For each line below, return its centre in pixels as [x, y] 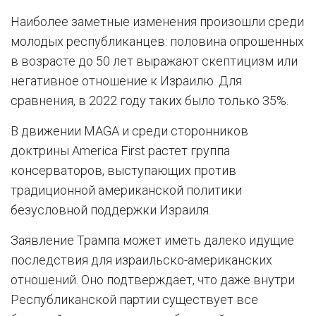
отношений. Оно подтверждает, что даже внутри [153, 280]
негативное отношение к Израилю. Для [126, 81]
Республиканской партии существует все [134, 299]
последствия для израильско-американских [141, 260]
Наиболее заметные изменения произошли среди [157, 22]
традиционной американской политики [126, 190]
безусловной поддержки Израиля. [111, 210]
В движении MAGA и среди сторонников [129, 131]
